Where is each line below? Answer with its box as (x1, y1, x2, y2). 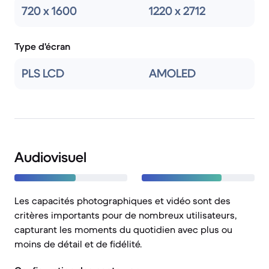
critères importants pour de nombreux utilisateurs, (14, 209, 237, 221)
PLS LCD (22, 66, 64, 81)
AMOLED (149, 66, 196, 81)
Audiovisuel (14, 148, 86, 166)
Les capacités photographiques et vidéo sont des (14, 195, 231, 207)
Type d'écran (14, 40, 70, 52)
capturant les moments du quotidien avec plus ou (14, 223, 232, 235)
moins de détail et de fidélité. (14, 238, 142, 250)
